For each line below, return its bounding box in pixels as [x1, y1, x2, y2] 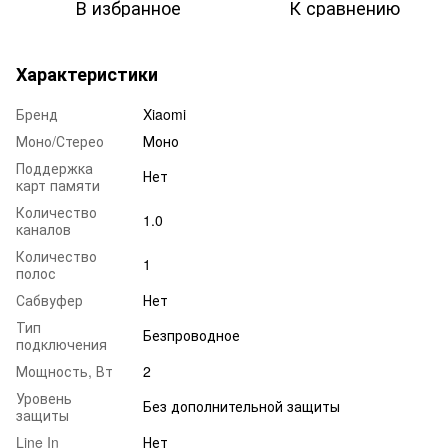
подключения [16, 333, 107, 354]
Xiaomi [143, 103, 186, 124]
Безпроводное [143, 324, 240, 345]
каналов [16, 218, 71, 239]
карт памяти [16, 174, 100, 195]
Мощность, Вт [16, 360, 113, 381]
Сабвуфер [16, 289, 83, 310]
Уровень [16, 387, 72, 408]
